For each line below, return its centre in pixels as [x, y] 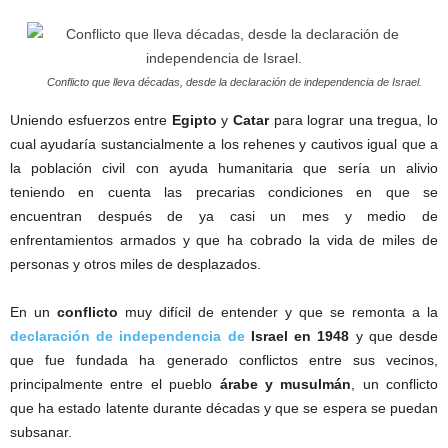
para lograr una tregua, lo [354, 119]
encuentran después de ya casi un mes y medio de [224, 215]
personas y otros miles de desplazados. [135, 263]
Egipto [194, 119]
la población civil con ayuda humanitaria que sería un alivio [224, 167]
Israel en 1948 [297, 335]
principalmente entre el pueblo [115, 383]
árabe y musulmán [285, 383]
